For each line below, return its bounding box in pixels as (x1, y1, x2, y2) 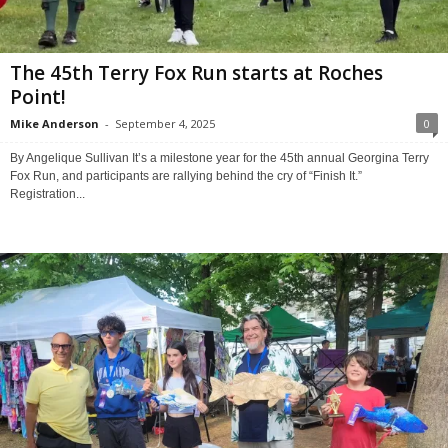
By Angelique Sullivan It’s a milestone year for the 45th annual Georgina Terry (10, 150, 429, 165)
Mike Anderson (10, 115, 99, 131)
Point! (10, 83, 66, 110)
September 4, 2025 (115, 115, 215, 131)
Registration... (10, 186, 85, 201)
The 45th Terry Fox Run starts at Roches (10, 59, 383, 86)
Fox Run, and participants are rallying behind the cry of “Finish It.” (10, 168, 362, 183)
